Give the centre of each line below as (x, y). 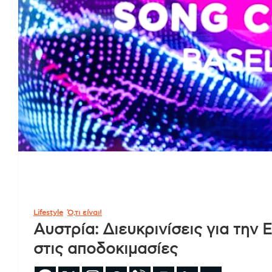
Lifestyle (48, 212)
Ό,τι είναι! (85, 212)
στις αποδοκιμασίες (106, 249)
